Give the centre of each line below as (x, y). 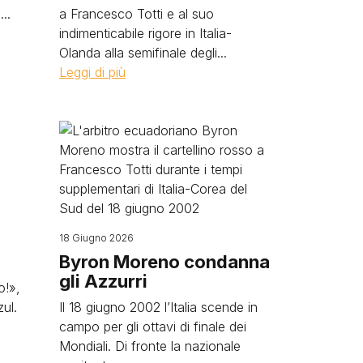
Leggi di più (92, 73)
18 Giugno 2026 (96, 238)
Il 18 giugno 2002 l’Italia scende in (158, 307)
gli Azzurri (103, 282)
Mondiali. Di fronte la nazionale (150, 346)
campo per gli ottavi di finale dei (153, 327)
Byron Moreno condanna (164, 262)
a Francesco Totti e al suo (137, 14)
